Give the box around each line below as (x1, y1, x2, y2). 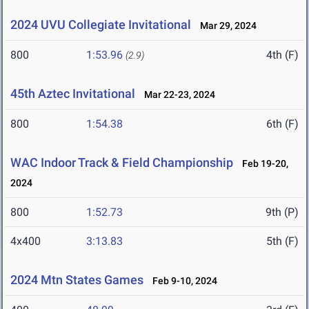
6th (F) (266, 117, 299, 131)
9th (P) (266, 206, 299, 219)
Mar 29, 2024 (194, 20, 257, 32)
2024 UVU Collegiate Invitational (10, 17, 191, 32)
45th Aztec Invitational (10, 86, 135, 101)
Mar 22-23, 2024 (138, 89, 215, 101)
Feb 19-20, (236, 158, 288, 170)
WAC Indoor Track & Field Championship (10, 155, 233, 170)
